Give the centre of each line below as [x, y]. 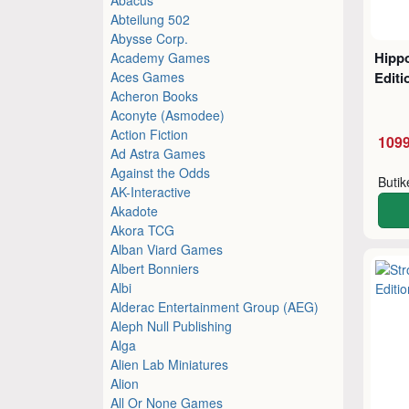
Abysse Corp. [150, 38]
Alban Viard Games [167, 249]
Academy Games [161, 57]
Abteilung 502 [151, 19]
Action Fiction [150, 134]
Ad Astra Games [158, 153]
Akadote [135, 210]
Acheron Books [155, 95]
